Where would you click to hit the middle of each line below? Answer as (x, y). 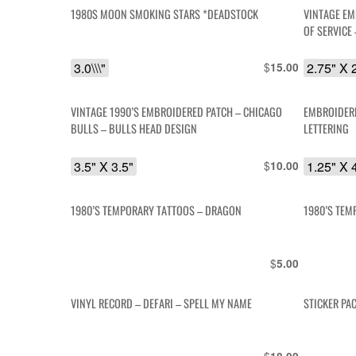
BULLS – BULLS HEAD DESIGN (134, 129)
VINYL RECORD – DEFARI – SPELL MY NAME (162, 304)
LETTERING (327, 129)
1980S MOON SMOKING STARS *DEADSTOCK (165, 14)
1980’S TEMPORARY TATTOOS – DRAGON (157, 210)
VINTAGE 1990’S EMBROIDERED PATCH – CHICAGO (177, 112)
